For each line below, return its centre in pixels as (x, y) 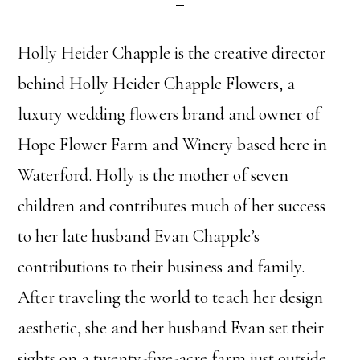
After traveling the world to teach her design (171, 297)
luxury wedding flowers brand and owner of (169, 114)
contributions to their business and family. (164, 267)
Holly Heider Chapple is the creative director (172, 53)
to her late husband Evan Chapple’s (139, 236)
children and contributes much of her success (172, 206)
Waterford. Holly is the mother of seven (153, 175)
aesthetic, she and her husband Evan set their (171, 328)
